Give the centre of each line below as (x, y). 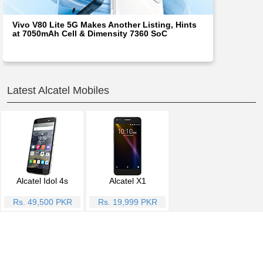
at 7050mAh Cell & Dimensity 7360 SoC (90, 34)
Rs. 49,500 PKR (42, 202)
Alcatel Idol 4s (42, 181)
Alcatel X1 (127, 181)
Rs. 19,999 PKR (127, 202)
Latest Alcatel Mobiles (58, 91)
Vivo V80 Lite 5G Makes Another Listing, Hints (104, 25)
